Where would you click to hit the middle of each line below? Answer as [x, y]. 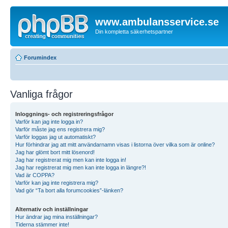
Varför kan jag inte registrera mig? [57, 182]
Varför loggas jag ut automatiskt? [55, 137]
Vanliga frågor [41, 94]
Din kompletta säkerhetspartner [134, 32]
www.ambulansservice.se [157, 22]
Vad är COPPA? [35, 175]
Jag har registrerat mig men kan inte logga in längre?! [81, 167]
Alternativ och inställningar [52, 209]
